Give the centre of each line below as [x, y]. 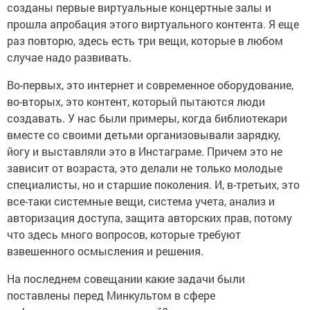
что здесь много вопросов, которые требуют [124, 234]
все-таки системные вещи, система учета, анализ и [141, 201]
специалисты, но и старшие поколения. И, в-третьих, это [153, 184]
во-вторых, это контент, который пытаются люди [136, 101]
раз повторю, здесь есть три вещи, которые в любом [145, 40]
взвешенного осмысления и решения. [107, 250]
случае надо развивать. [71, 57]
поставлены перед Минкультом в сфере [111, 295]
